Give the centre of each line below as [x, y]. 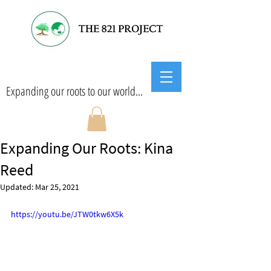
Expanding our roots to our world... [74, 91]
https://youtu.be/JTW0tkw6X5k [67, 214]
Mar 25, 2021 [57, 187]
